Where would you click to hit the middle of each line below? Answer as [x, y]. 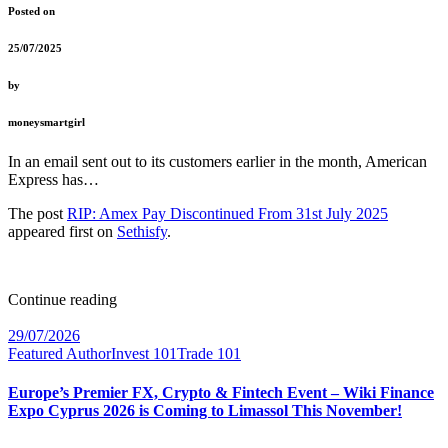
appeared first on [62, 231]
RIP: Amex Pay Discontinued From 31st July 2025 [227, 213]
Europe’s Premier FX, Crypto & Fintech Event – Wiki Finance [221, 393]
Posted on [31, 10]
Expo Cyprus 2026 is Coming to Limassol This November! [205, 411]
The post [37, 213]
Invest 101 [144, 353]
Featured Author [59, 353]
